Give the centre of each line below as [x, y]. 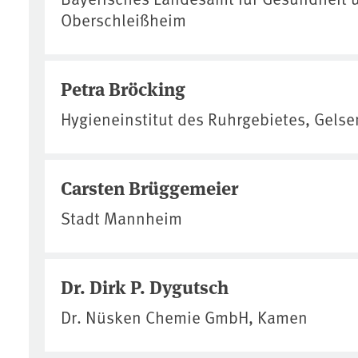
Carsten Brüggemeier [149, 187]
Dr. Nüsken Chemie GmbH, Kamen [184, 316]
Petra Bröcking [123, 88]
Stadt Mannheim [121, 217]
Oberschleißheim [123, 19]
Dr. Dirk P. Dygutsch [145, 286]
